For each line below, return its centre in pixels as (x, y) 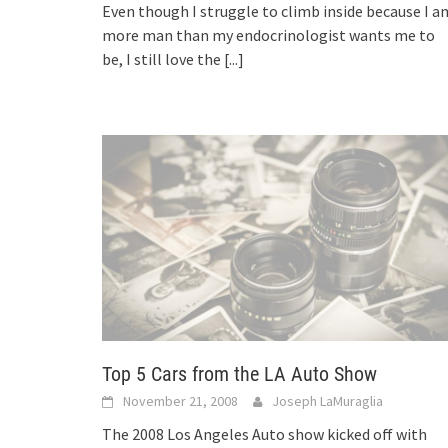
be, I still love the (163, 58)
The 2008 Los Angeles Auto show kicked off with (264, 434)
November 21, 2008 (180, 401)
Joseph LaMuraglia (327, 401)
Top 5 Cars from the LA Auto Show (239, 374)
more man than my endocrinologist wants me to (268, 34)
